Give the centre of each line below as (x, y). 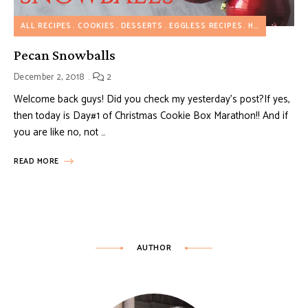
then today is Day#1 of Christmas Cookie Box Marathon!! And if (151, 116)
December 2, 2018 (49, 78)
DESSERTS (142, 26)
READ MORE (36, 162)
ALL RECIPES (46, 26)
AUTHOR (154, 248)
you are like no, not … (60, 133)
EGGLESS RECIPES (206, 26)
